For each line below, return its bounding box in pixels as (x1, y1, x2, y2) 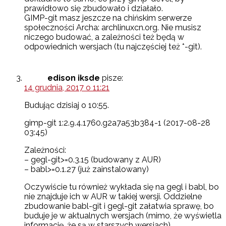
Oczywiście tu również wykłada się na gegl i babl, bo (24, 182, 219, 192)
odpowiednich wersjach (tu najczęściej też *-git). (24, 42, 202, 52)
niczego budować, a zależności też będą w (24, 32, 184, 42)
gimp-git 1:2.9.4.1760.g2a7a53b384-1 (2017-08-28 (24, 118, 210, 128)
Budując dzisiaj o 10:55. (24, 100, 109, 110)
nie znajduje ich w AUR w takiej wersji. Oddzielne (24, 192, 202, 202)
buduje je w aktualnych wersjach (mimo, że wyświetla (24, 211, 221, 221)
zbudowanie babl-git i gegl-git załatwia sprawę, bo (24, 201, 214, 211)
